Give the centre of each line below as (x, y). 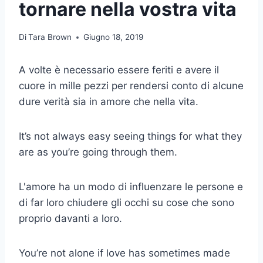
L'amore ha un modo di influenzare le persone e (131, 187)
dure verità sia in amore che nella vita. (109, 102)
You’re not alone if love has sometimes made (124, 253)
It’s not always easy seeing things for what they (130, 136)
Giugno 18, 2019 (114, 37)
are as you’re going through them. (98, 152)
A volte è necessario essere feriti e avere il (119, 70)
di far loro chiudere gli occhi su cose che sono (127, 203)
